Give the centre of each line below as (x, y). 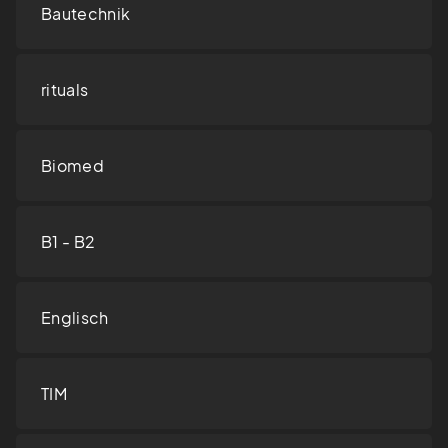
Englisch (75, 318)
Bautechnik (86, 14)
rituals (65, 90)
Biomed (72, 166)
